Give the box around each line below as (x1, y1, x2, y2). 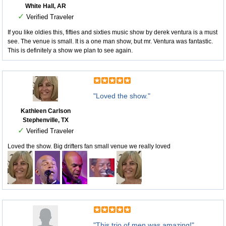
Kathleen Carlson (20, 107, 71, 115)
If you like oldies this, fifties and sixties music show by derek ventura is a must (8, 29, 217, 36)
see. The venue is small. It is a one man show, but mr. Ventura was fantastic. (8, 38, 213, 45)
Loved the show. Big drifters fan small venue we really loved (8, 143, 171, 150)
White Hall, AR (25, 3, 66, 10)
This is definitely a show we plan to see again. (8, 47, 133, 54)
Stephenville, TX (22, 117, 69, 124)
